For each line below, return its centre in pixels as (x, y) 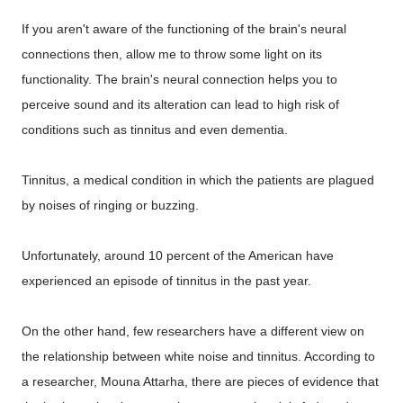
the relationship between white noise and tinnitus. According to (198, 356)
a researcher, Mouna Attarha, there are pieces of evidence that (200, 381)
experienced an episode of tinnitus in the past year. (166, 281)
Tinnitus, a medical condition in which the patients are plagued (198, 180)
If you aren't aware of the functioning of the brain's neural (184, 29)
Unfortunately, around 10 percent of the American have (178, 255)
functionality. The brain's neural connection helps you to (179, 79)
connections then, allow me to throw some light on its (172, 54)
